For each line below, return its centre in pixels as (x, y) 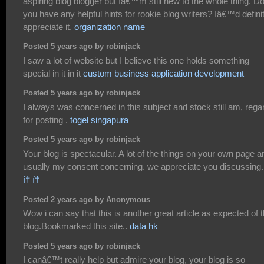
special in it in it (53, 73)
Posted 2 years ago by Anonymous (87, 199)
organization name (110, 27)
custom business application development (164, 73)
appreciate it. (49, 27)
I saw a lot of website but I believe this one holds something (136, 60)
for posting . (47, 120)
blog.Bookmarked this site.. (76, 226)
